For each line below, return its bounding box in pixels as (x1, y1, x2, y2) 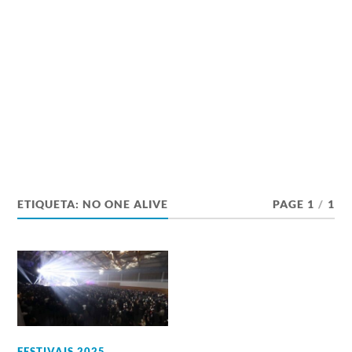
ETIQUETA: (17, 198, 83, 211)
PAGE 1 (272, 198, 314, 211)
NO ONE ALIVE (82, 198, 169, 211)
